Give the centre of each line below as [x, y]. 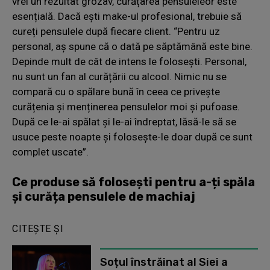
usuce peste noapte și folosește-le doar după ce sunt [132, 137]
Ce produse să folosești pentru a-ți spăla [133, 182]
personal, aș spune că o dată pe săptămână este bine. [132, 46]
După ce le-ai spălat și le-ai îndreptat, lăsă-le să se [124, 121]
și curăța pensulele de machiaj [104, 196]
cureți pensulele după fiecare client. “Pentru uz [116, 31]
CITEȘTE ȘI [38, 228]
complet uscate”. [50, 152]
